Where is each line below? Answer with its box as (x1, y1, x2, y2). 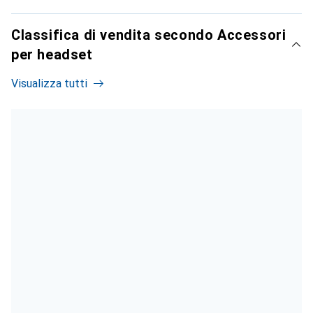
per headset (11, 45, 93, 63)
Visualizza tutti (11, 76, 87, 90)
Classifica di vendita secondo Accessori (11, 26, 286, 43)
